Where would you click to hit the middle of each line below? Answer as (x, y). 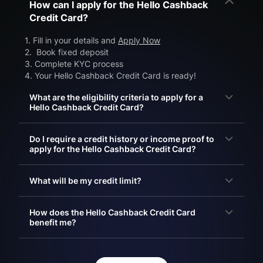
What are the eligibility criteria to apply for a (116, 97)
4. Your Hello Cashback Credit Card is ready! (110, 76)
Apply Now (139, 41)
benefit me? (53, 222)
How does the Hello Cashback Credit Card (112, 213)
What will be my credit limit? (85, 181)
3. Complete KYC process (74, 64)
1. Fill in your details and (71, 41)
